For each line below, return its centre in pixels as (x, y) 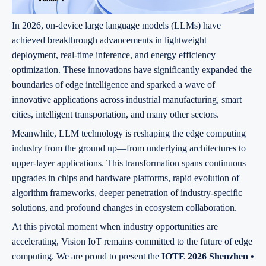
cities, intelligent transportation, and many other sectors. (115, 114)
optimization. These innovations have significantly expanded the (132, 69)
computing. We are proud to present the (87, 256)
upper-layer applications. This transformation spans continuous (129, 163)
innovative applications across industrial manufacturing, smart (127, 99)
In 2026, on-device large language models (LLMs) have (116, 25)
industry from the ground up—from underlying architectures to (129, 148)
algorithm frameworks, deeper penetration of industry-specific (127, 192)
